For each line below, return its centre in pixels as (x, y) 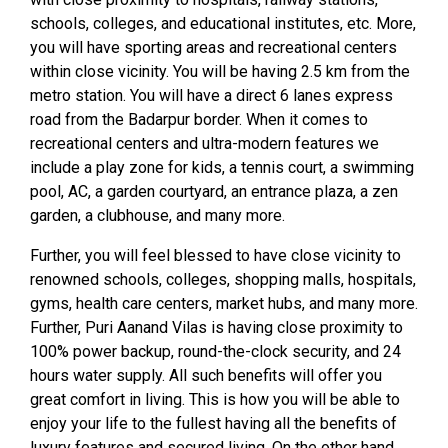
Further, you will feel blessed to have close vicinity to (215, 255)
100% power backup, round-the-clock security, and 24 (215, 351)
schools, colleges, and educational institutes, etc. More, (223, 23)
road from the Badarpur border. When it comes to (199, 119)
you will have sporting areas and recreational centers (213, 47)
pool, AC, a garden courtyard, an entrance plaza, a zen (214, 191)
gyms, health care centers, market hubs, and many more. (224, 303)
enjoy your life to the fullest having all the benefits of (213, 423)
